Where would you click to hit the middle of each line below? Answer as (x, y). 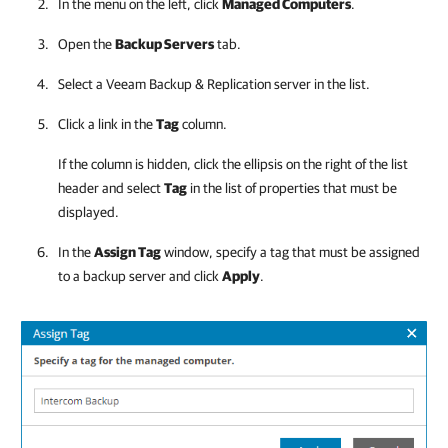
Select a (82, 84)
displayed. (88, 212)
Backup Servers (164, 44)
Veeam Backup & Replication (188, 84)
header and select (111, 188)
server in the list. (320, 84)
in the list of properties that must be (292, 188)
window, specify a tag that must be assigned (290, 252)
